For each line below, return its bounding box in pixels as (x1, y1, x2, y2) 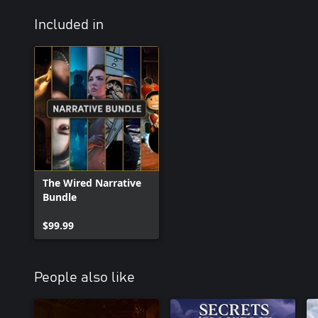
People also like (34, 270, 135, 285)
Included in (34, 18, 104, 32)
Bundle (43, 190, 77, 204)
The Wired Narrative (43, 176, 141, 190)
